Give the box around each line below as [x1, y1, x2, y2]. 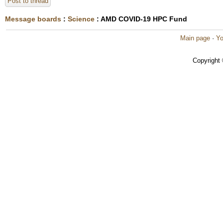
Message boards [5, 15, 61, 23]
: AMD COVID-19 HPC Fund [95, 15, 187, 23]
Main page [180, 34, 210, 42]
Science [68, 15, 95, 23]
